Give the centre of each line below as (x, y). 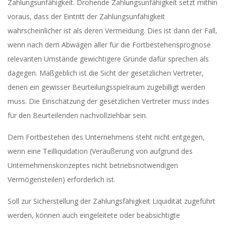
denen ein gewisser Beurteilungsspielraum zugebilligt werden (106, 87)
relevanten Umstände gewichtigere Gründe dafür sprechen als (108, 59)
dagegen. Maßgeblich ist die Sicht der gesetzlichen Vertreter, (106, 73)
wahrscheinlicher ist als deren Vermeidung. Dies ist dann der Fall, (112, 31)
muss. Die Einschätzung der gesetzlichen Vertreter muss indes (108, 101)
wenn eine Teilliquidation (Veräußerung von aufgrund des (100, 151)
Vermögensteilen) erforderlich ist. (62, 179)
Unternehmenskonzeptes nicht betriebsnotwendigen (93, 165)
